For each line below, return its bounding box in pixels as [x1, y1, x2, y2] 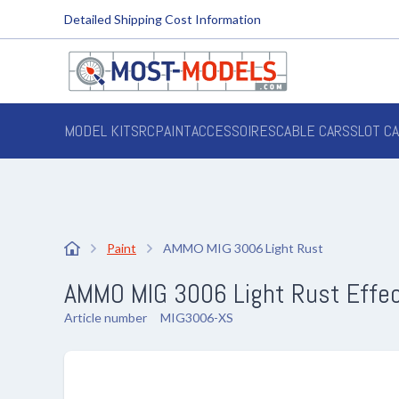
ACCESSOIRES [191, 120, 276, 141]
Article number [64, 310, 147, 325]
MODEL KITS [64, 120, 139, 141]
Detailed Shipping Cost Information [64, 11, 261, 27]
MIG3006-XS [160, 310, 233, 325]
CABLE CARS [276, 120, 350, 141]
